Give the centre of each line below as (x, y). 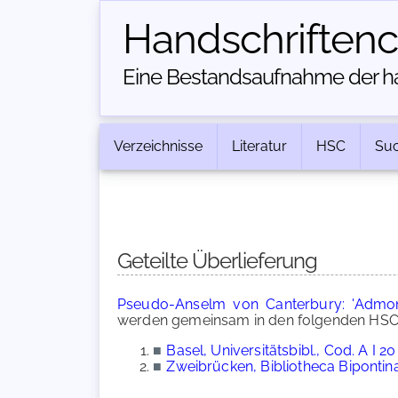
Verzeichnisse (158, 146)
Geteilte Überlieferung (217, 261)
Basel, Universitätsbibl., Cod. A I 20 (281, 350)
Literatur (259, 146)
